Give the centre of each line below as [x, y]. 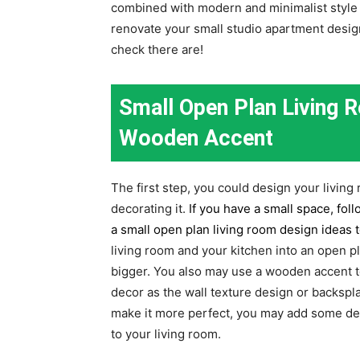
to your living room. [166, 334]
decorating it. [150, 209]
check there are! [157, 49]
